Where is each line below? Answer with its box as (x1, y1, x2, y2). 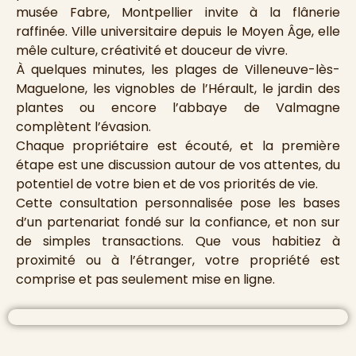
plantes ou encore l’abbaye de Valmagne (16, 99, 340, 118)
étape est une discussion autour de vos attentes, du (16, 156, 340, 175)
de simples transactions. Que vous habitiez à (16, 232, 340, 251)
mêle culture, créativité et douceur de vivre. (16, 41, 288, 60)
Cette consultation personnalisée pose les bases (16, 194, 340, 213)
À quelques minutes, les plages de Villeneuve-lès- (16, 60, 340, 79)
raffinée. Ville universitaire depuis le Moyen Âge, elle (16, 22, 340, 41)
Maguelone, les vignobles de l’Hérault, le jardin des (16, 79, 340, 99)
